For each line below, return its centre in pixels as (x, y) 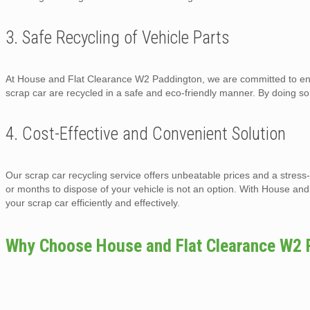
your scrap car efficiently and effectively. (93, 202)
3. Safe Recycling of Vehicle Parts (118, 37)
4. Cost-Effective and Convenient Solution (146, 134)
